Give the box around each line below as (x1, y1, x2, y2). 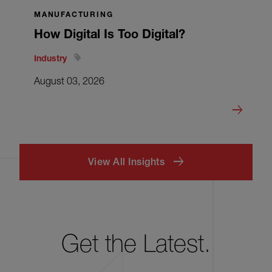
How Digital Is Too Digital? (34, 26, 185, 41)
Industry (34, 52, 69, 63)
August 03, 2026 (34, 75, 104, 86)
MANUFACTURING (34, 9, 114, 19)
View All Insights (87, 155, 165, 168)
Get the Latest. (61, 228, 211, 257)
